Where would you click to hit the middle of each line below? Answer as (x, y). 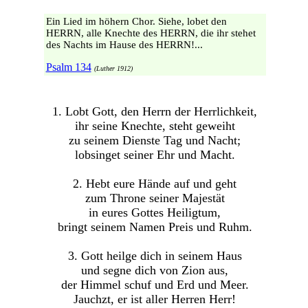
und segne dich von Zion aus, (155, 271)
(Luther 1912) (113, 68)
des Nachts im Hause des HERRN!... (124, 45)
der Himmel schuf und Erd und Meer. (155, 285)
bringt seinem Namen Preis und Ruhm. (155, 227)
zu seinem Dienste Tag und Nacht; (155, 141)
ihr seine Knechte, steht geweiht (155, 126)
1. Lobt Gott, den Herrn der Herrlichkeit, (155, 112)
